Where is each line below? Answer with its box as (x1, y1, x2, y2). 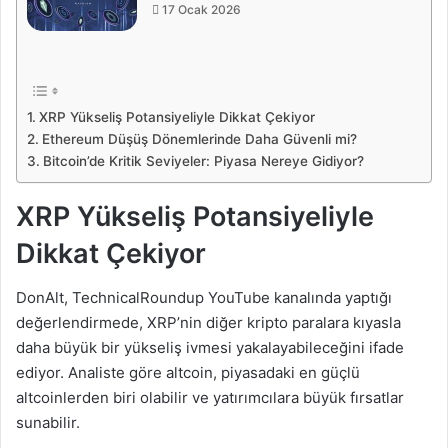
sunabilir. (16, 413, 80, 433)
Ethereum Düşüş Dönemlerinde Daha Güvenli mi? (41, 130, 357, 147)
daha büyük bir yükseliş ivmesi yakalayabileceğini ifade (16, 338, 404, 358)
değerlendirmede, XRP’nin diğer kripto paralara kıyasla (16, 313, 401, 333)
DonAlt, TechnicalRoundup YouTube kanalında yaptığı (16, 288, 392, 308)
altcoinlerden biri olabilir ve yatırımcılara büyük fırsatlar (16, 388, 404, 408)
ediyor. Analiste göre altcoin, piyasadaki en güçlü (16, 363, 360, 383)
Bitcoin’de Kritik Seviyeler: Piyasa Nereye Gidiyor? (42, 152, 364, 169)
